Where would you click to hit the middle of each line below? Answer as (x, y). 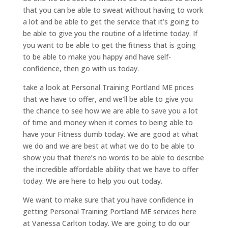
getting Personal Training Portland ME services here (109, 212)
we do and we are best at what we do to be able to (108, 146)
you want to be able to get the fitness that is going (109, 45)
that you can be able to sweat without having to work (113, 10)
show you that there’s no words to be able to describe (113, 158)
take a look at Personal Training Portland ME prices (108, 88)
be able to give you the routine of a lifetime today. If (110, 34)
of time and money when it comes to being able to (108, 123)
